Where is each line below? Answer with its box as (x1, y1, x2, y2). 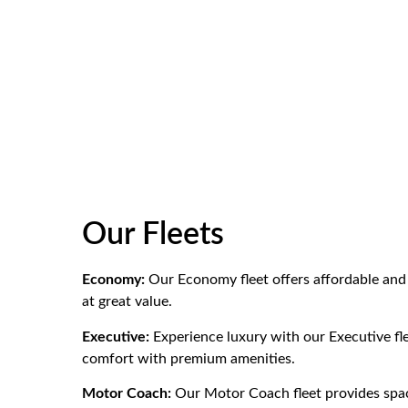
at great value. (82, 294, 172, 310)
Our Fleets (82, 219, 224, 251)
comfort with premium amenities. (82, 351, 295, 366)
